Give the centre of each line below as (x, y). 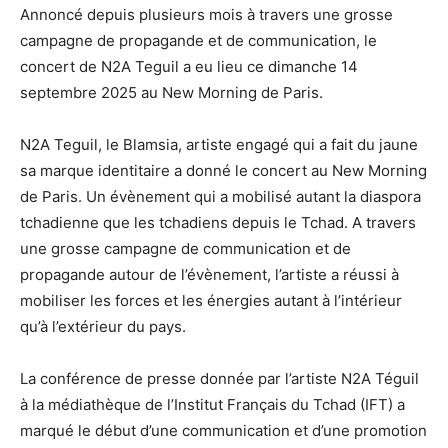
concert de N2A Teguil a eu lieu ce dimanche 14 (189, 67)
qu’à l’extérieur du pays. (103, 327)
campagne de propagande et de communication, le (198, 41)
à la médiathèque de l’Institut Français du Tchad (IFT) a (212, 405)
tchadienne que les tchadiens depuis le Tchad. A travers (218, 223)
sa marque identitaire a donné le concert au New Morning (223, 171)
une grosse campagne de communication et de (185, 249)
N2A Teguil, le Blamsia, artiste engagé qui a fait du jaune (219, 145)
